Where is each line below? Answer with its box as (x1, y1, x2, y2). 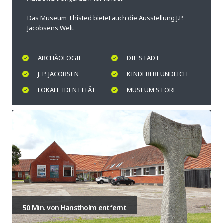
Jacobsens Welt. (27, 23, 75, 32)
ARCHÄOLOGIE (38, 53, 82, 63)
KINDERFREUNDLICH (127, 69, 188, 79)
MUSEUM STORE (127, 85, 177, 95)
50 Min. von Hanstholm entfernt (23, 203, 126, 213)
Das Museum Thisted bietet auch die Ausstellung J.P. (27, 13, 184, 22)
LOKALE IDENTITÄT (38, 85, 96, 95)
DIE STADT (127, 53, 160, 63)
